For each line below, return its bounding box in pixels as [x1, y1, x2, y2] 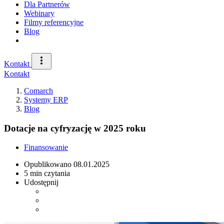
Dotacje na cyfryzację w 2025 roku [4, 122, 146, 133]
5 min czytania [24, 169, 70, 178]
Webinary [24, 9, 54, 17]
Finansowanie [24, 143, 68, 152]
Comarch [24, 86, 53, 95]
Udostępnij [24, 178, 58, 187]
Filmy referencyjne [24, 18, 83, 26]
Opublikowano [24, 160, 73, 169]
